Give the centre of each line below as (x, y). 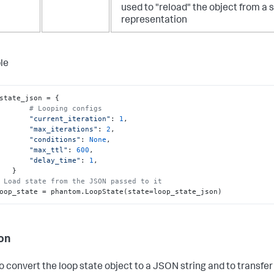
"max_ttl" (49, 150)
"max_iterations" (64, 129)
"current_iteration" (70, 118)
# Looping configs (66, 108)
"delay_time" (55, 160)
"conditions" (55, 139)
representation (154, 21)
